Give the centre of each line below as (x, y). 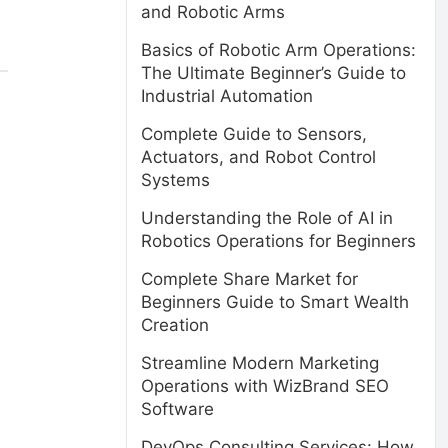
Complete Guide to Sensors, (254, 134)
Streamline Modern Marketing (260, 363)
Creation (175, 325)
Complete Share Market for (249, 279)
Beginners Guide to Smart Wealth (275, 302)
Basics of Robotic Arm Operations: (278, 50)
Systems (175, 180)
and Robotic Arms (213, 12)
